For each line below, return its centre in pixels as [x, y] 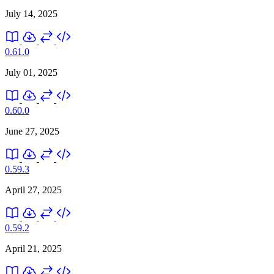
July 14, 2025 [31, 13]
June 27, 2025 [32, 131]
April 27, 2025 [33, 190]
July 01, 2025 [31, 72]
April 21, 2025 [33, 248]
